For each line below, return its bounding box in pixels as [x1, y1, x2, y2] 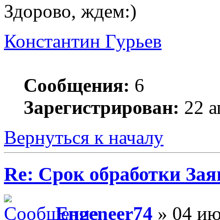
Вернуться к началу [4, 126, 164, 148]
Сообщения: [24, 74, 130, 96]
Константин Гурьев [4, 30, 162, 52]
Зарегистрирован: [24, 96, 179, 118]
